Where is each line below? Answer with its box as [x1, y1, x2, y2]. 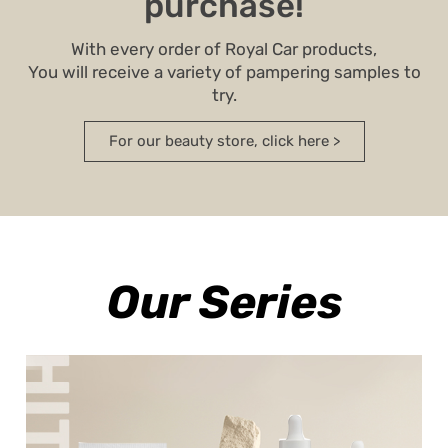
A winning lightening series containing [81, 396, 367, 417]
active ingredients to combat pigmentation [62, 420, 386, 441]
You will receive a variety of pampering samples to [27, 61, 421, 82]
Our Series [106, 274, 342, 330]
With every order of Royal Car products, [71, 38, 377, 59]
